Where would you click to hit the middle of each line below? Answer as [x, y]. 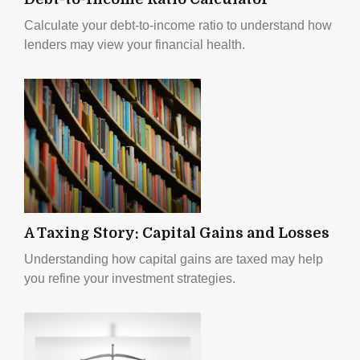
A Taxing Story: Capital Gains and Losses [177, 233]
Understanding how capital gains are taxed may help [174, 259]
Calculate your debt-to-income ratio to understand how [178, 25]
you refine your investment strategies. [130, 278]
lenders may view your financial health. [135, 44]
